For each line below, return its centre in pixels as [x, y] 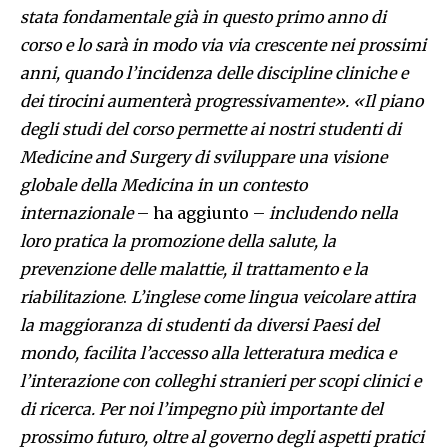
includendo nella [331, 213]
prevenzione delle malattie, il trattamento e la [194, 269]
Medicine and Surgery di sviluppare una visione [203, 157]
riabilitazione [71, 297]
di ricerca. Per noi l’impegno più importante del [201, 409]
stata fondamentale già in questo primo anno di [203, 17]
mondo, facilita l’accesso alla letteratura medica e [208, 353]
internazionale [76, 213]
